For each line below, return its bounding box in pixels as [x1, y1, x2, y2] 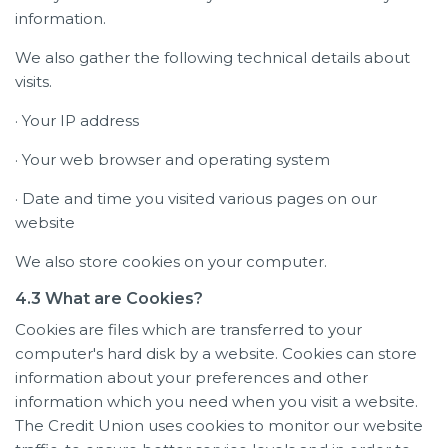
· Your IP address [15, 110, 139, 130]
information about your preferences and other [15, 367, 368, 387]
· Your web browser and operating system [15, 149, 330, 169]
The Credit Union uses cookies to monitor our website [15, 415, 423, 435]
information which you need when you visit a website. [15, 391, 418, 411]
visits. [15, 71, 52, 91]
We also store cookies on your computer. [15, 251, 327, 271]
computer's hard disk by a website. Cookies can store [15, 343, 417, 363]
